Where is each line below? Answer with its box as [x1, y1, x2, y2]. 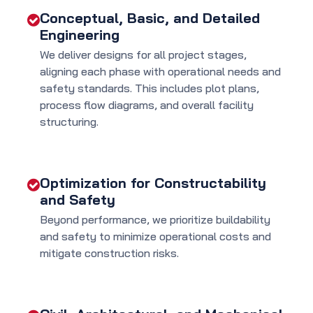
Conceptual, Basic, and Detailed [40, 9, 260, 27]
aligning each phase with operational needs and [40, 64, 281, 79]
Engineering [40, 26, 119, 44]
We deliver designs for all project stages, [40, 48, 247, 62]
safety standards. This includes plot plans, [40, 81, 259, 96]
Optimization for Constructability [40, 174, 266, 192]
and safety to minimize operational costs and [40, 229, 271, 244]
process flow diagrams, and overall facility [40, 98, 254, 112]
